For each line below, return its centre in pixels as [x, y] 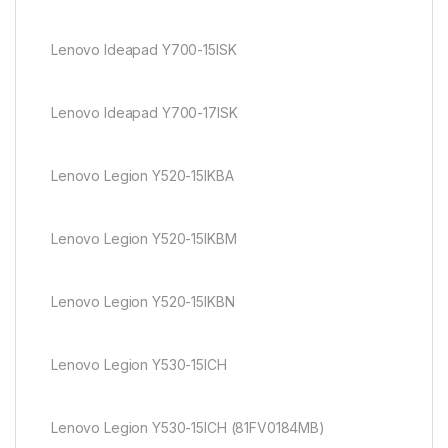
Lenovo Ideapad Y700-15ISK [144, 50]
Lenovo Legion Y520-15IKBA [142, 176]
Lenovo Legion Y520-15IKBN [143, 301]
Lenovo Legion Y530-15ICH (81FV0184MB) [188, 427]
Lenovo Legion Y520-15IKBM [144, 239]
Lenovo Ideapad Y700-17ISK [144, 113]
